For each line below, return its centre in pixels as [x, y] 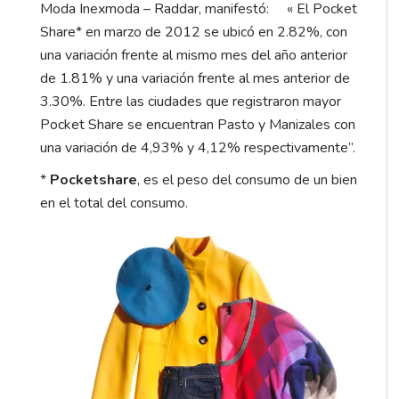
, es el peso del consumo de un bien [247, 179]
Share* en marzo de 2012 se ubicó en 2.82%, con [194, 32]
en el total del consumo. [114, 203]
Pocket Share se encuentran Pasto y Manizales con [198, 124]
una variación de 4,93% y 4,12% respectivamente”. [198, 147]
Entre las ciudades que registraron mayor [215, 101]
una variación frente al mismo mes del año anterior [194, 55]
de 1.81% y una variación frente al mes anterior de [195, 78]
